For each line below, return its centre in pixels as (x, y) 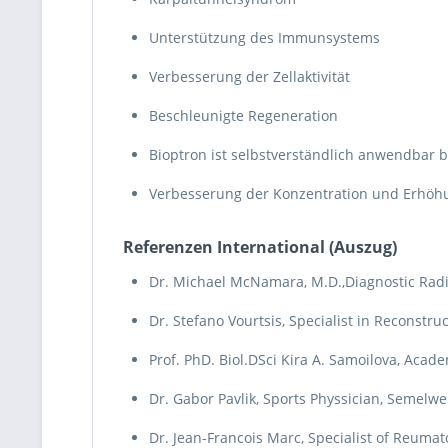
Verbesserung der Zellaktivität (249, 76)
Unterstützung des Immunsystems (264, 37)
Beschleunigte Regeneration (243, 115)
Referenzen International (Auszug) (260, 247)
